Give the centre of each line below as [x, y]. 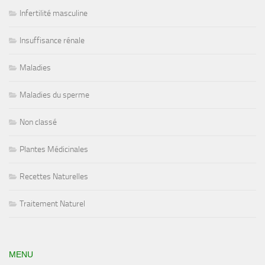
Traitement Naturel [52, 204]
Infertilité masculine [54, 14]
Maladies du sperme [54, 95]
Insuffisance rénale [52, 41]
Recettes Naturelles [54, 177]
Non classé [38, 122]
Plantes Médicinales [54, 150]
